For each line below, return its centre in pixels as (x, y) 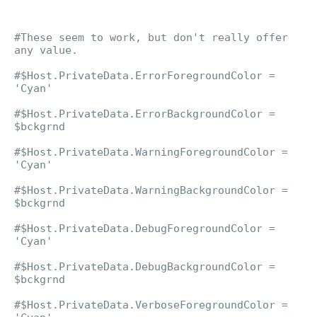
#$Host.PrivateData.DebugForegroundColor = (145, 229)
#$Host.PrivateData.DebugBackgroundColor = (145, 267)
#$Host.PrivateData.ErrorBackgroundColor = (145, 114)
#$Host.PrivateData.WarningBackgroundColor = (151, 190)
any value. (46, 50)
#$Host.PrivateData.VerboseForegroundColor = (151, 305)
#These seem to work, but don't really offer (151, 38)
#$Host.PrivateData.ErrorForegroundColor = (145, 76)
